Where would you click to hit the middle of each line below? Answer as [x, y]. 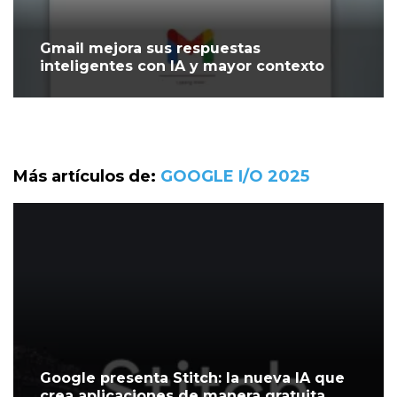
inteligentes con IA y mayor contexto [182, 66]
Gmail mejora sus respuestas [150, 49]
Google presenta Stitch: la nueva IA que [192, 378]
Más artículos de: [87, 177]
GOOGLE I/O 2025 [235, 177]
